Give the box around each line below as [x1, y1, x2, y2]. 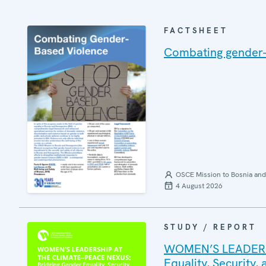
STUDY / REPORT [164, 221, 256, 232]
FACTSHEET [164, 26, 228, 36]
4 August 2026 [176, 180, 223, 191]
